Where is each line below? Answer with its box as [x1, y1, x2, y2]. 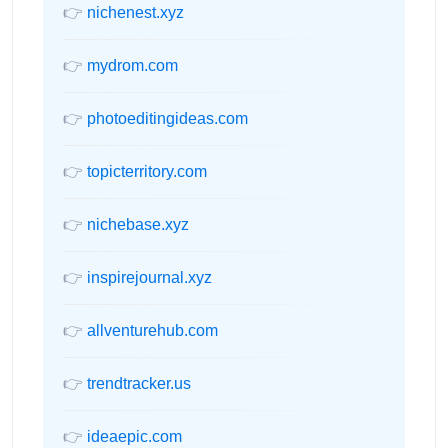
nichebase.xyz [87, 216, 189, 233]
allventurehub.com [87, 322, 218, 339]
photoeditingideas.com [87, 110, 248, 127]
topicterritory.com [87, 163, 207, 180]
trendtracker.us [87, 375, 191, 392]
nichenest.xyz [87, 4, 184, 21]
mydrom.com [87, 57, 178, 74]
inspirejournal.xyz [87, 269, 212, 286]
